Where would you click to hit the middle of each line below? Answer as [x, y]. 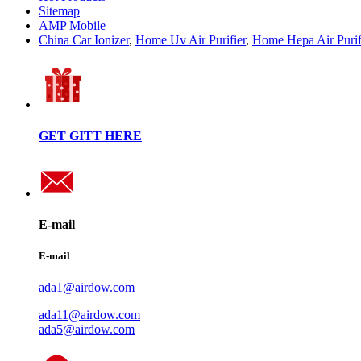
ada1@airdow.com [87, 288]
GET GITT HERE [90, 136]
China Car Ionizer [84, 39]
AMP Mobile [72, 25]
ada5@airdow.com [87, 330]
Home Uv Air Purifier [191, 39]
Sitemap [59, 10]
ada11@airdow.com [89, 315]
